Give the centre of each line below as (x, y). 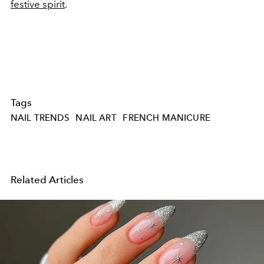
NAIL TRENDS (40, 118)
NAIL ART (96, 118)
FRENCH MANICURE (166, 118)
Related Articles (47, 179)
